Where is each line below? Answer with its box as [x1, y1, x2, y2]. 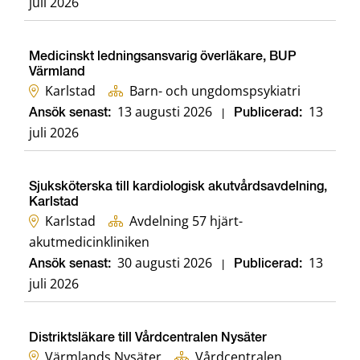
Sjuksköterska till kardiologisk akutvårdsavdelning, [29, 181, 327, 194]
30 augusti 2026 [117, 254, 212, 272]
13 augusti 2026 [117, 103, 212, 121]
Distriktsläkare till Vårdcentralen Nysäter [29, 332, 267, 346]
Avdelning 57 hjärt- [129, 212, 243, 231]
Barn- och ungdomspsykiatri [129, 82, 301, 100]
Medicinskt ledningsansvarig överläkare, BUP [29, 51, 297, 64]
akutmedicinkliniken [29, 233, 149, 252]
